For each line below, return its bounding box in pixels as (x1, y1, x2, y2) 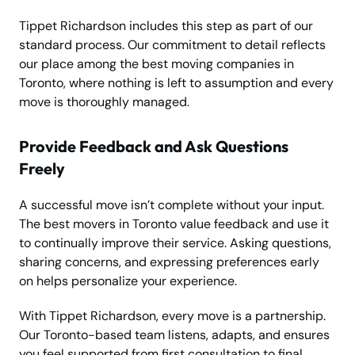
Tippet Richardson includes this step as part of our (19, 17, 313, 35)
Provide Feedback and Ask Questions (19, 136, 288, 157)
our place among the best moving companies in (19, 55, 294, 73)
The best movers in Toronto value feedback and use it (19, 216, 329, 233)
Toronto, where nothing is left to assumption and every (19, 74, 334, 92)
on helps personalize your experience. (19, 273, 237, 290)
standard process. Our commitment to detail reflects (19, 36, 326, 54)
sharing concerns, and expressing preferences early (19, 254, 319, 271)
